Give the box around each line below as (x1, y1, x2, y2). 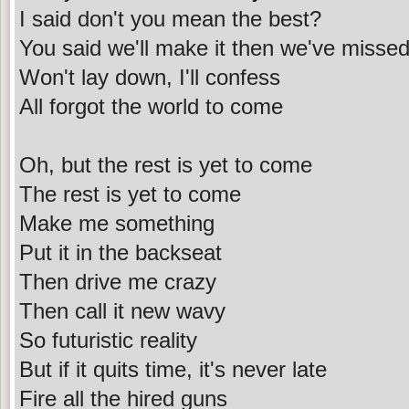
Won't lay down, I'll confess (19, 64, 280, 89)
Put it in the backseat (19, 239, 222, 265)
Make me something (19, 210, 215, 236)
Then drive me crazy (19, 268, 216, 294)
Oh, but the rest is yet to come (19, 152, 312, 177)
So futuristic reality (19, 327, 197, 352)
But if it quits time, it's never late (19, 356, 327, 382)
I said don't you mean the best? (19, 5, 321, 31)
